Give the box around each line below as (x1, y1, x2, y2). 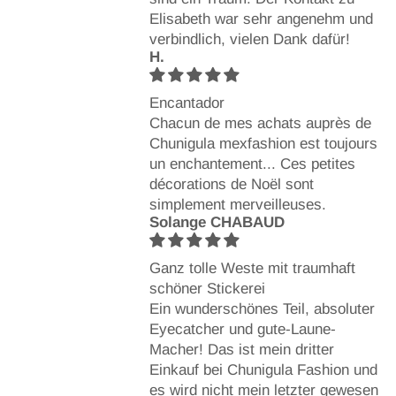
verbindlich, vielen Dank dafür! (148, 30, 350, 48)
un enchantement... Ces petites (148, 155, 355, 172)
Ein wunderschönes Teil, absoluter (148, 300, 375, 317)
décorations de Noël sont (148, 175, 314, 193)
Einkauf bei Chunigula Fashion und (148, 361, 377, 378)
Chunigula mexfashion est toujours (148, 134, 377, 152)
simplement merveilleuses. (148, 195, 326, 213)
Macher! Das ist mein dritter (148, 340, 334, 358)
